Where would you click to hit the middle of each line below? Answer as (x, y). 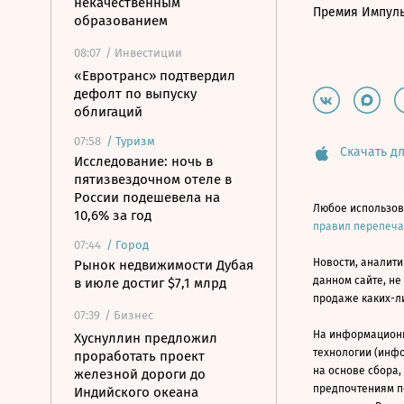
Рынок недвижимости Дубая (164, 265)
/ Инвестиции (144, 53)
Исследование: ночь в (143, 161)
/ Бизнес (129, 315)
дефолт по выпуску (135, 94)
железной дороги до (140, 374)
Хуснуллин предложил (146, 338)
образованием (121, 21)
